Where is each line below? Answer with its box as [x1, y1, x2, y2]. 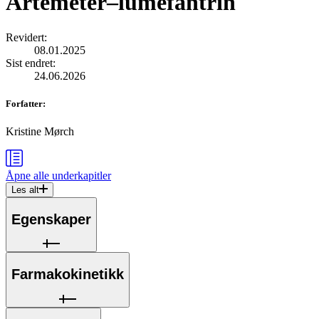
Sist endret [6, 56, 53, 69]
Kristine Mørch [6, 125, 74, 138]
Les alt [11, 184, 39, 196]
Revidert [6, 31, 44, 43]
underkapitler [49, 169, 111, 182]
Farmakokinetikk [11, 266, 124, 282]
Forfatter [6, 98, 43, 110]
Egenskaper [11, 211, 91, 227]
